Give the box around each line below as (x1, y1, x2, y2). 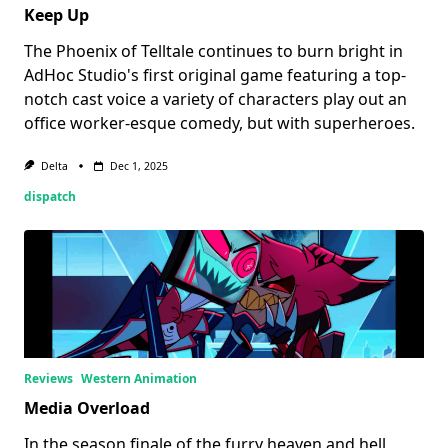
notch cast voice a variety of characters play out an (24, 88, 407, 111)
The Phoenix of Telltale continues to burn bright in (24, 40, 403, 63)
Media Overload (24, 396, 150, 419)
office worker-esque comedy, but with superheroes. (24, 112, 415, 135)
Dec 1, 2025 (109, 159, 168, 174)
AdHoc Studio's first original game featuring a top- (24, 64, 406, 87)
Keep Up (24, 4, 89, 27)
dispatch (24, 187, 76, 205)
